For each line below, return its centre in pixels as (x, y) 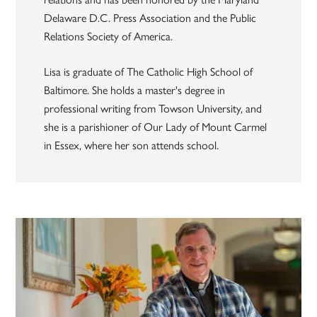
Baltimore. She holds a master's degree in (135, 90)
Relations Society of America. (109, 36)
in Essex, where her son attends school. (132, 145)
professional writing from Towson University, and (153, 108)
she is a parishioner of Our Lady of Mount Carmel (156, 127)
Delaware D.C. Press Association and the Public (150, 18)
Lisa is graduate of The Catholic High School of (149, 71)
